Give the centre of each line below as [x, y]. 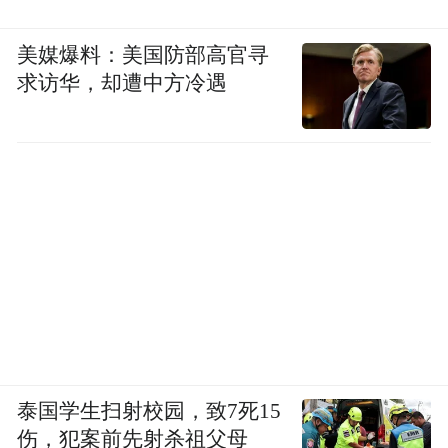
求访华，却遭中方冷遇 [122, 82]
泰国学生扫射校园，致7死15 [149, 411]
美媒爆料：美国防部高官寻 [143, 54]
